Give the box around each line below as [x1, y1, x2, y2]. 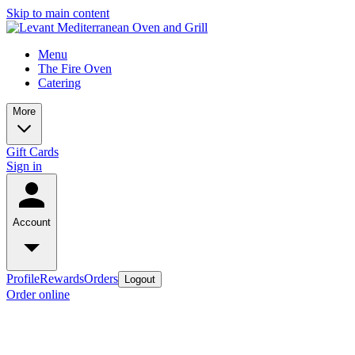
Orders [84, 272, 118, 285]
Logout [124, 273, 155, 285]
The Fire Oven [38, 62, 112, 75]
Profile [6, 272, 40, 285]
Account [13, 216, 51, 228]
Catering [38, 76, 81, 90]
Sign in [6, 159, 42, 173]
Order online [6, 288, 70, 301]
